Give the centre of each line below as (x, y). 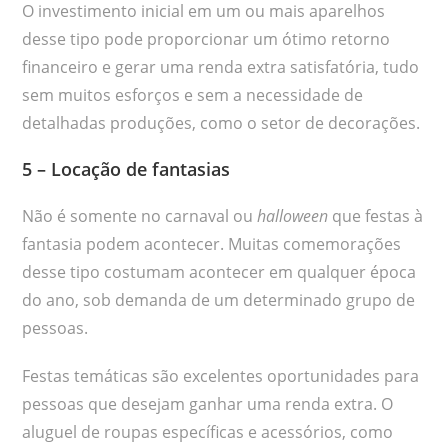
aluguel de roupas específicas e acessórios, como (208, 431)
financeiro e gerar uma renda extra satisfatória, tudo (221, 66)
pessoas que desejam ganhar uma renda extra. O (208, 403)
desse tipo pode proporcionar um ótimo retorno (206, 38)
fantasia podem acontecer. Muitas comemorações (212, 243)
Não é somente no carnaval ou (140, 215)
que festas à (376, 215)
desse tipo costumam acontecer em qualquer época (219, 271)
